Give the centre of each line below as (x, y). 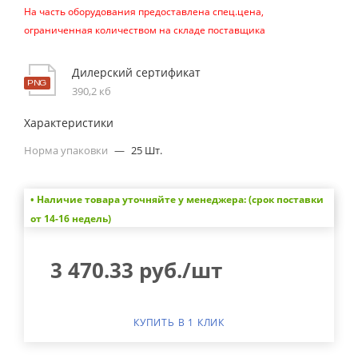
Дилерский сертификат (136, 72)
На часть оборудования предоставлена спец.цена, (144, 12)
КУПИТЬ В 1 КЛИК (179, 322)
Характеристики (69, 123)
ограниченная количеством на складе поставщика (145, 30)
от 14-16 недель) (70, 218)
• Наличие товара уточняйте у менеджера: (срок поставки (177, 199)
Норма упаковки (67, 150)
